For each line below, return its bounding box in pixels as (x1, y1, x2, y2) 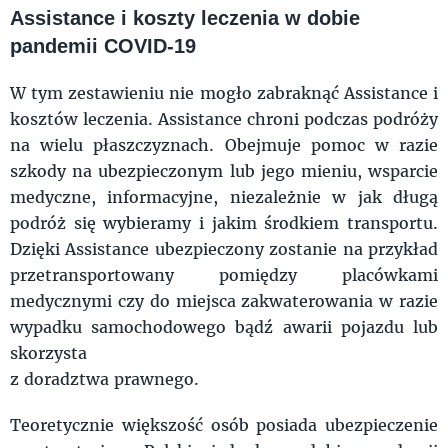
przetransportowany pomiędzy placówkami (10, 264, 438, 285)
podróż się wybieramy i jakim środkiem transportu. (10, 212, 438, 233)
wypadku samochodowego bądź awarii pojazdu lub (10, 316, 438, 337)
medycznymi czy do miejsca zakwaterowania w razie (10, 290, 438, 311)
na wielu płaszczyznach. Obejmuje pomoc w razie (10, 134, 438, 155)
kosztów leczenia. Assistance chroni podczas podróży (10, 108, 438, 129)
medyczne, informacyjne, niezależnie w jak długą (10, 186, 438, 207)
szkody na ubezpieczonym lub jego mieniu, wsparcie (10, 160, 438, 181)
